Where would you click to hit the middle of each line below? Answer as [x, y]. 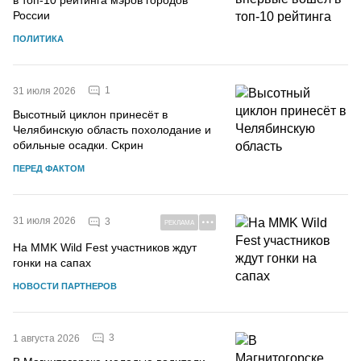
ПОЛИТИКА [38, 38]
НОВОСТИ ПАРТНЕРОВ [65, 286]
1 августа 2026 [46, 338]
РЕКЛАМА [179, 222]
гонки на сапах [52, 262]
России [31, 15]
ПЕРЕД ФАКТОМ [49, 168]
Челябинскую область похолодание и [112, 129]
